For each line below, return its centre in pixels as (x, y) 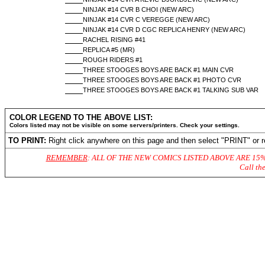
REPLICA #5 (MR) (109, 50)
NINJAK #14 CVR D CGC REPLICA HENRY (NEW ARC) (164, 30)
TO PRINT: (28, 140)
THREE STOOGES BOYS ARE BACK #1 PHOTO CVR (162, 80)
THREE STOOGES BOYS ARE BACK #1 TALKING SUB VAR (170, 90)
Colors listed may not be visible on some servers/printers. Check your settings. (125, 125)
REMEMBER (67, 158)
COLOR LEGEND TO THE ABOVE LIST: (81, 117)
